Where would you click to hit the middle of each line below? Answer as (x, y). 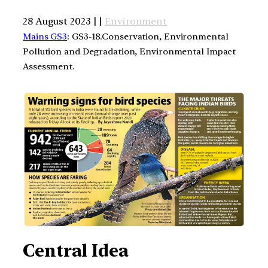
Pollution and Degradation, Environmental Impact (130, 51)
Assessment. (49, 66)
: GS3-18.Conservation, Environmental (148, 36)
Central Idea (76, 251)
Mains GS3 (45, 36)
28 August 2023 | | (64, 21)
